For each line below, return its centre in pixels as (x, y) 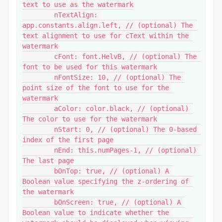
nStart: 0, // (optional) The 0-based (38, 129)
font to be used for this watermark (90, 67)
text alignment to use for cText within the (106, 35)
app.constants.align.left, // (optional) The (108, 25)
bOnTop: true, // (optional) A (38, 171)
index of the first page (68, 139)
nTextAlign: (38, 15)
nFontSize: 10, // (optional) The (38, 77)
